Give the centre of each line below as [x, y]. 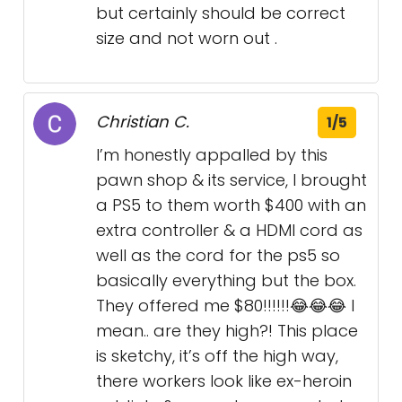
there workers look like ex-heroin [224, 381]
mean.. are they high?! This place [227, 331]
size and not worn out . [187, 38]
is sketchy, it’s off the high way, [217, 356]
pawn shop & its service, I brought [232, 180]
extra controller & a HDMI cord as [229, 230]
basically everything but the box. [226, 280]
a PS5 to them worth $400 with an [231, 205]
